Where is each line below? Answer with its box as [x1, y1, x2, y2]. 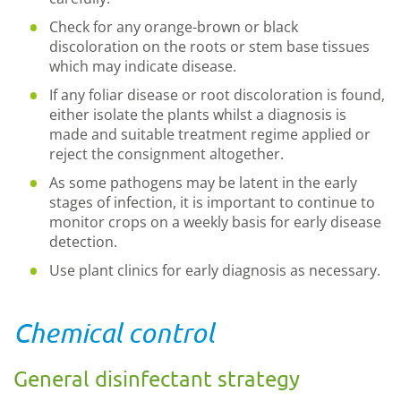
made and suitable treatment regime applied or [49, 124, 371, 144]
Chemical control [13, 317, 214, 348]
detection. [49, 232, 117, 252]
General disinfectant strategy [13, 365, 300, 391]
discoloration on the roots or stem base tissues [49, 37, 370, 56]
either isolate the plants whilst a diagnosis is [49, 105, 346, 124]
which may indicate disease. [49, 56, 236, 76]
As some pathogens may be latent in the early [49, 173, 357, 192]
